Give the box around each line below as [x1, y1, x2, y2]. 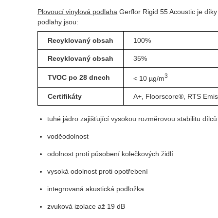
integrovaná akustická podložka [47, 185, 145, 193]
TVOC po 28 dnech [48, 73, 110, 82]
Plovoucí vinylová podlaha [37, 8, 118, 16]
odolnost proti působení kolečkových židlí [47, 150, 174, 158]
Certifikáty [48, 92, 82, 101]
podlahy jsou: [37, 18, 79, 26]
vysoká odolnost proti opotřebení [47, 167, 148, 176]
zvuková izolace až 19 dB [47, 202, 126, 211]
